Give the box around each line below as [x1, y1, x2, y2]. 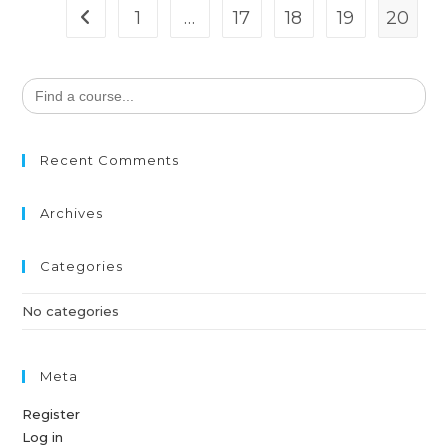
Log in [22, 428, 64, 445]
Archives [40, 204, 104, 221]
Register [22, 405, 81, 422]
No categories [22, 302, 120, 319]
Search [21, 74, 69, 91]
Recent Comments [40, 151, 180, 168]
